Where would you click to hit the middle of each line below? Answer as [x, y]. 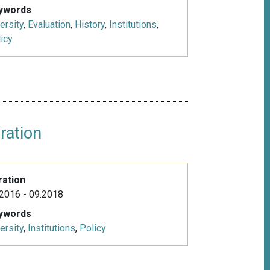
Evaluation [49, 25]
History [89, 25]
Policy [93, 228]
